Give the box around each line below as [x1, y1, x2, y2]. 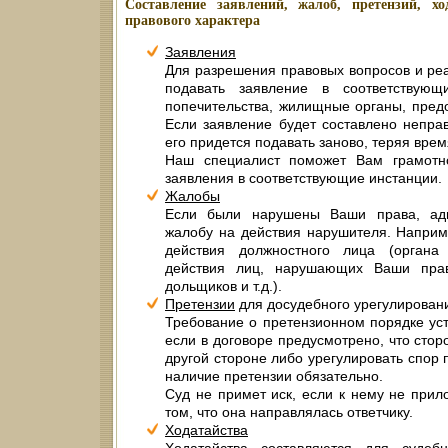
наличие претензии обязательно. [165, 368, 383, 385]
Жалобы [165, 188, 220, 205]
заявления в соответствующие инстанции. [165, 170, 442, 187]
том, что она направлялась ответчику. [165, 404, 413, 421]
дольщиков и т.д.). [165, 278, 282, 295]
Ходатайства [165, 422, 248, 439]
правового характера [125, 13, 260, 29]
